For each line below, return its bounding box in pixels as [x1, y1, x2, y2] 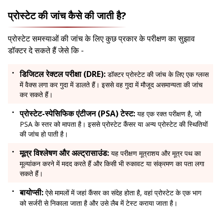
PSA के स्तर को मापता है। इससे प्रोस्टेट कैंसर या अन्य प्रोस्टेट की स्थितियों [20, 119, 208, 129]
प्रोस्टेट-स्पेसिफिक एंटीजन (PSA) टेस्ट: [20, 108, 137, 119]
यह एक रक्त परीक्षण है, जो [137, 109, 201, 119]
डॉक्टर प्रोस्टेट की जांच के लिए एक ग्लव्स [108, 70, 209, 79]
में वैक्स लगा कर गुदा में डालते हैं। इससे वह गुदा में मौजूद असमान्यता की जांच [20, 80, 203, 90]
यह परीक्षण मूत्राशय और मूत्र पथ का [111, 148, 201, 158]
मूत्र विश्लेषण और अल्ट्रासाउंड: [20, 147, 111, 159]
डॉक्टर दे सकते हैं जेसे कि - [8, 45, 86, 56]
